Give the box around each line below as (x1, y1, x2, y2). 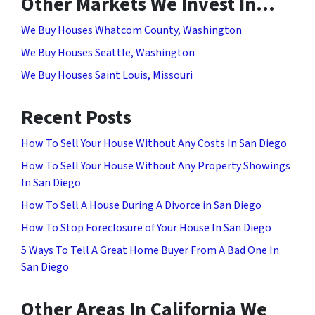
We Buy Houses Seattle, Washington (21, 44, 195, 60)
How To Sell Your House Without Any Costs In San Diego (21, 135, 287, 151)
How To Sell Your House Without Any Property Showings (21, 157, 290, 174)
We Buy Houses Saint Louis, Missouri (21, 67, 193, 83)
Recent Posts (21, 103, 131, 131)
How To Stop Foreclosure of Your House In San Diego (21, 219, 271, 236)
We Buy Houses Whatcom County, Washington (21, 22, 242, 38)
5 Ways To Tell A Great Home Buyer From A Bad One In (21, 242, 279, 258)
